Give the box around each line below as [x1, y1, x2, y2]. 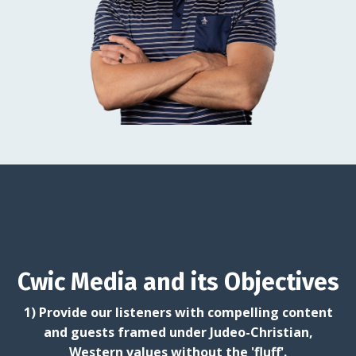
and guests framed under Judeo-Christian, [43, 323, 313, 341]
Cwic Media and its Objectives [17, 267, 339, 296]
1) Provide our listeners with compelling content [23, 303, 333, 321]
